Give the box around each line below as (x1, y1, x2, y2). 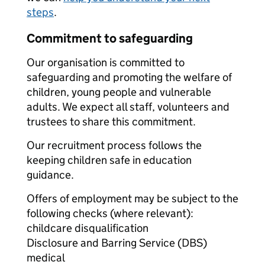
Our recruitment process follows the (27, 138, 202, 152)
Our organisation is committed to (27, 56, 185, 69)
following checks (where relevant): (27, 206, 193, 220)
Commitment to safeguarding (27, 31, 193, 46)
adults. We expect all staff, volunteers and (27, 100, 230, 114)
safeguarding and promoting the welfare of (27, 70, 232, 84)
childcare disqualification (27, 221, 148, 235)
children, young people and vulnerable (27, 85, 211, 99)
